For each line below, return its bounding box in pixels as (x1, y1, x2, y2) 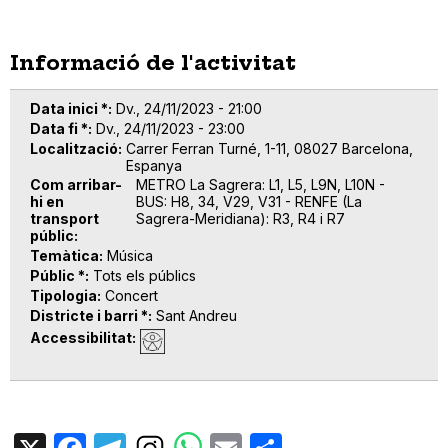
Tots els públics (93, 266, 196, 284)
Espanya (126, 156, 182, 174)
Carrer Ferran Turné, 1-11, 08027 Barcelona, (126, 139, 413, 157)
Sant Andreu (156, 306, 237, 324)
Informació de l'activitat (10, 49, 296, 75)
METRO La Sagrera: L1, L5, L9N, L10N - (135, 176, 385, 194)
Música (107, 247, 153, 265)
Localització (30, 139, 118, 157)
